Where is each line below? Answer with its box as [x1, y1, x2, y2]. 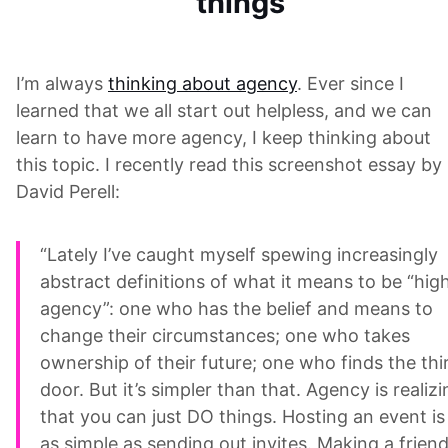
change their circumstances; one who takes [40, 325, 410, 347]
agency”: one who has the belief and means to [40, 298, 433, 320]
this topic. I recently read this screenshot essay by [16, 154, 442, 176]
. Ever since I [297, 73, 404, 95]
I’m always [16, 73, 108, 95]
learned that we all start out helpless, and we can [16, 100, 432, 122]
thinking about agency [108, 73, 297, 95]
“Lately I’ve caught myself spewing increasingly [40, 244, 438, 266]
